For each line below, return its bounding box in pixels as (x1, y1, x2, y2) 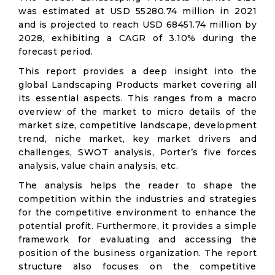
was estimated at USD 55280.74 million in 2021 (18, 6, 257, 17)
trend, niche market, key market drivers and (18, 133, 257, 144)
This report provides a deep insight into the (18, 66, 257, 77)
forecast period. (18, 46, 93, 57)
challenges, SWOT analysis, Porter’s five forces (18, 147, 257, 158)
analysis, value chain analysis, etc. (18, 160, 178, 171)
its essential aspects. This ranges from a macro (18, 93, 257, 104)
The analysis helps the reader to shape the (18, 180, 257, 191)
